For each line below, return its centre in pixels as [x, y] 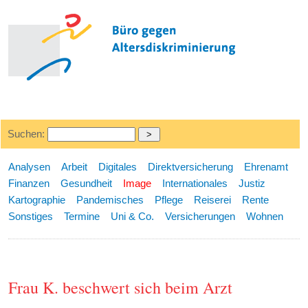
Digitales [118, 167]
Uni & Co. [133, 216]
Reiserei [213, 200]
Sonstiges [31, 216]
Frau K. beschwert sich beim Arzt [121, 288]
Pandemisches [110, 200]
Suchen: [27, 134]
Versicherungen [200, 216]
